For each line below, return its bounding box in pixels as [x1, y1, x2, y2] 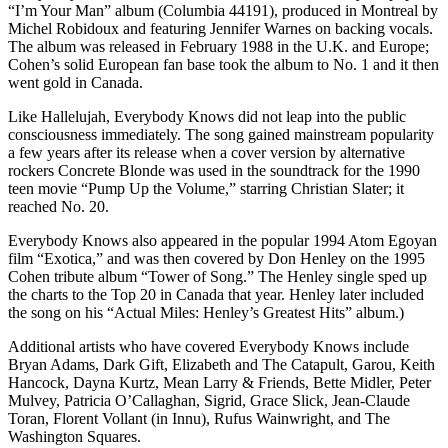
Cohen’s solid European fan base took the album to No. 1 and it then [8, 56, 439, 73]
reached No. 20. [8, 198, 109, 215]
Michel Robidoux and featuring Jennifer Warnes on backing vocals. [8, 20, 433, 37]
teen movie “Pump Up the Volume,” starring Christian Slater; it [8, 180, 404, 197]
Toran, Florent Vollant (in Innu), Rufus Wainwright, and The [8, 410, 390, 427]
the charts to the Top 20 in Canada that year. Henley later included [8, 286, 424, 303]
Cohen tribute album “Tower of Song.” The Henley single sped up [8, 268, 427, 285]
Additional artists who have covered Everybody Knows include [8, 338, 409, 355]
